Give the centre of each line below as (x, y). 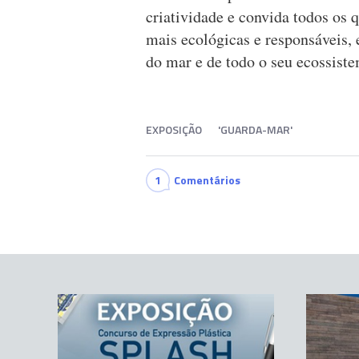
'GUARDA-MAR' (255, 130)
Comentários (207, 180)
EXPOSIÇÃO (174, 130)
